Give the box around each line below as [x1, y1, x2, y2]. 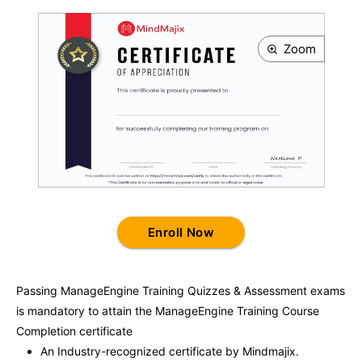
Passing [16, 284, 61, 297]
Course [279, 304, 319, 318]
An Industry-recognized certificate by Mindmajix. [40, 344, 299, 358]
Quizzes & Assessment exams [184, 284, 345, 297]
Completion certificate [16, 324, 133, 338]
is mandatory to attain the [16, 304, 155, 318]
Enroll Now [147, 225, 215, 240]
